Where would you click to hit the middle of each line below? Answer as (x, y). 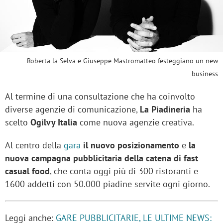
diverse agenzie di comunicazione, (72, 110)
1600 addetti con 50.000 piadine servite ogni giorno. (109, 184)
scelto (18, 122)
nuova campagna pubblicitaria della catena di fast (102, 158)
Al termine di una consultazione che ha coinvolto (100, 97)
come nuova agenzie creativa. (138, 122)
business (205, 74)
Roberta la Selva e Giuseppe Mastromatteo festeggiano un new (122, 61)
